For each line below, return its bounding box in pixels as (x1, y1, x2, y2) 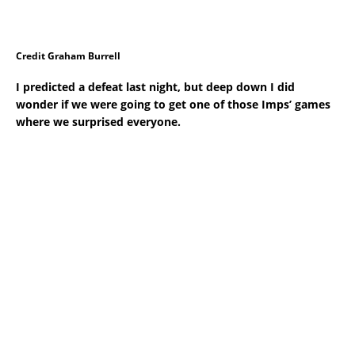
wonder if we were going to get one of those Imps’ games (16, 97, 330, 113)
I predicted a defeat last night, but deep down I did (16, 79, 295, 95)
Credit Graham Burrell (16, 49, 120, 63)
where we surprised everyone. (16, 114, 181, 130)
